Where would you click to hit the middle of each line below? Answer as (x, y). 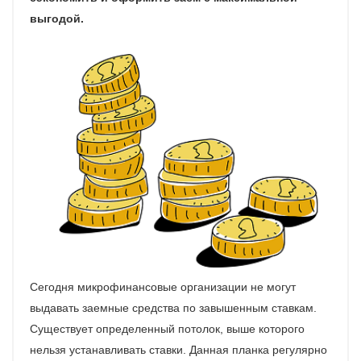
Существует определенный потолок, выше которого (167, 329)
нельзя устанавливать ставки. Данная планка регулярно (178, 350)
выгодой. (57, 19)
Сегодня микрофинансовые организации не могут (163, 287)
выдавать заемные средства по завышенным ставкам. (173, 308)
